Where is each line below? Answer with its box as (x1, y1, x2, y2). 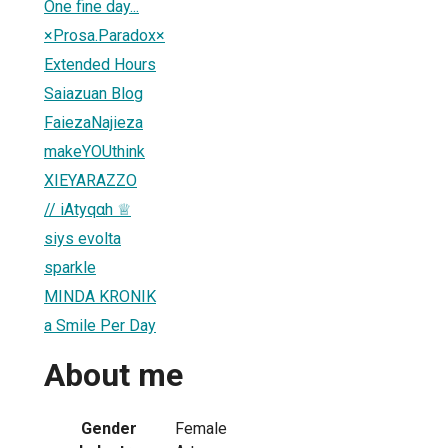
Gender (81, 418, 137, 438)
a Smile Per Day (44, 315, 156, 335)
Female (175, 418, 227, 438)
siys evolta (44, 228, 121, 248)
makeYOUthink (44, 141, 145, 161)
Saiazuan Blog (44, 83, 143, 103)
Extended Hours (44, 54, 156, 74)
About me (44, 356, 183, 395)
